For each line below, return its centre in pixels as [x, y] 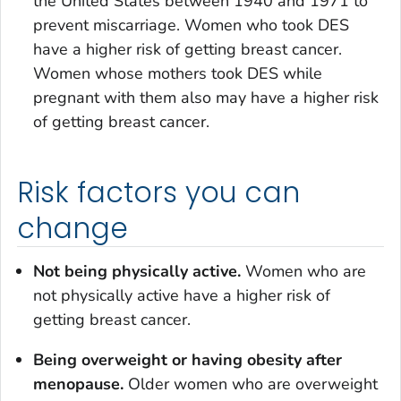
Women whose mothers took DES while [178, 74]
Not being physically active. [137, 271]
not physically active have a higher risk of [182, 295]
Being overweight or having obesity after [188, 359]
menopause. [78, 384]
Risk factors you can [159, 193]
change [73, 229]
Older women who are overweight [251, 384]
